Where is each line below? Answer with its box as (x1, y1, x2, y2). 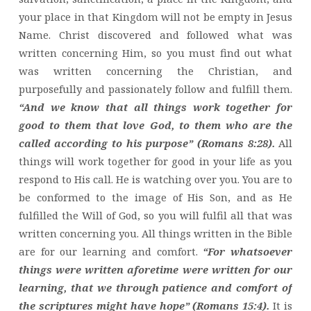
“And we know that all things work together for (18, 100, 293, 115)
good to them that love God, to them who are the (18, 118, 293, 133)
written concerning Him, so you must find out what (18, 46, 293, 60)
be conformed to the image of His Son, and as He (18, 190, 293, 205)
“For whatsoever (203, 244, 293, 259)
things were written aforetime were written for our (18, 262, 293, 277)
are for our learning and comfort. (18, 244, 203, 259)
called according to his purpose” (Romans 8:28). (18, 136, 275, 151)
